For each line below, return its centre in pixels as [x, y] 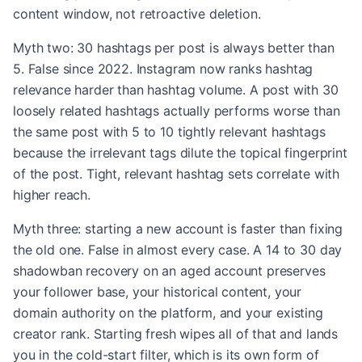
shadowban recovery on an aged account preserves [169, 271]
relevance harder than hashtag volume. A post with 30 [176, 90]
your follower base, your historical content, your [158, 292]
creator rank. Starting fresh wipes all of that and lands [176, 334]
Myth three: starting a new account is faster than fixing [178, 229]
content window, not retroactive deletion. [137, 14]
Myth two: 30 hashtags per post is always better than [174, 48]
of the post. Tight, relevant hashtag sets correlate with [177, 174]
